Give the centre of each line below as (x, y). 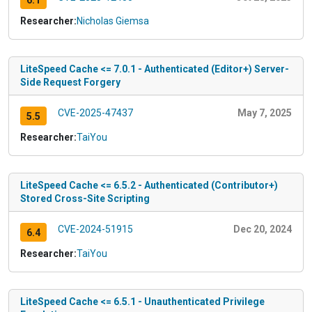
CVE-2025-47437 (95, 113)
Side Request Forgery (70, 83)
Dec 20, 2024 (263, 229)
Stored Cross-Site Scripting (85, 199)
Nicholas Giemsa (113, 21)
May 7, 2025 (265, 113)
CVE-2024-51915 (95, 229)
